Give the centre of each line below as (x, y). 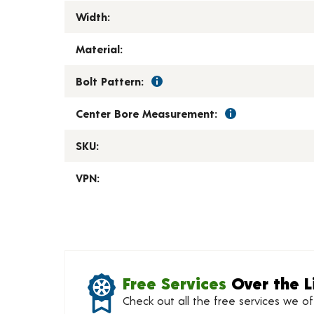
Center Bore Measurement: (146, 113)
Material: (99, 49)
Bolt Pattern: (110, 81)
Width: (93, 16)
